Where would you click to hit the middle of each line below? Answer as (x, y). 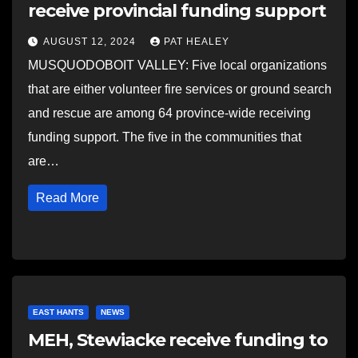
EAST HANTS (58, 312)
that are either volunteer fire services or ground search (180, 89)
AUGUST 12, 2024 (91, 42)
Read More (68, 198)
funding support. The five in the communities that (165, 137)
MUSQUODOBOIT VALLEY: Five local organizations (177, 65)
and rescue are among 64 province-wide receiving (169, 113)
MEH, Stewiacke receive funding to (178, 340)
